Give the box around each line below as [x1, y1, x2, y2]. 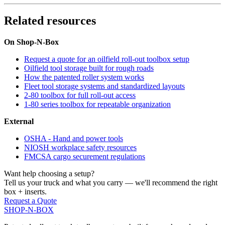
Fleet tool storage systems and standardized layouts [24, 82, 185, 91]
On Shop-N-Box [4, 38, 59, 47]
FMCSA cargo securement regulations [24, 152, 145, 161]
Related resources [4, 14, 96, 28]
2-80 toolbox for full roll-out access [24, 91, 136, 100]
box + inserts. [4, 187, 47, 196]
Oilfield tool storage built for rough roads [24, 64, 154, 73]
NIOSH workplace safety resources [24, 143, 137, 152]
